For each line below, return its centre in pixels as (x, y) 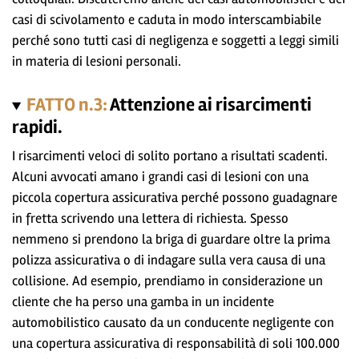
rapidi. (37, 128)
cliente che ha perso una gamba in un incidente (143, 302)
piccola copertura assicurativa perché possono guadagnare (175, 198)
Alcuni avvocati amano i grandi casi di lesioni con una (160, 177)
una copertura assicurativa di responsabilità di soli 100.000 (176, 344)
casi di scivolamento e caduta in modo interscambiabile (167, 20)
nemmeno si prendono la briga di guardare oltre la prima (171, 240)
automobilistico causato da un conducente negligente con (173, 323)
